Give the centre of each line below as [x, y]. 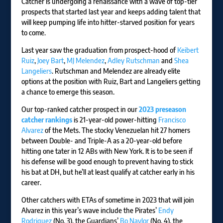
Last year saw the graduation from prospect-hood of [99, 50]
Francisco [172, 120]
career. [31, 182]
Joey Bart [50, 60]
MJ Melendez [85, 60]
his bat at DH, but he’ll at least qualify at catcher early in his [108, 172]
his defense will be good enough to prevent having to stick [107, 162]
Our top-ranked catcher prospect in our [80, 109]
